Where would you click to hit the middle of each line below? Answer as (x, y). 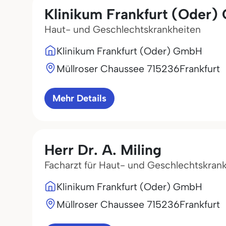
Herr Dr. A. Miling (103, 150)
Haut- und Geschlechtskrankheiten (123, 29)
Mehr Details (79, 98)
